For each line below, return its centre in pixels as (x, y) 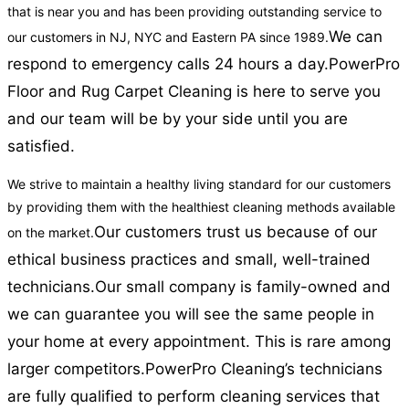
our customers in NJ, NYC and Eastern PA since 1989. (168, 37)
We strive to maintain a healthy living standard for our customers (199, 184)
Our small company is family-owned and (243, 287)
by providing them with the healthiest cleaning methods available (201, 207)
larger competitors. (76, 369)
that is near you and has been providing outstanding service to (194, 12)
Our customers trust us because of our (236, 232)
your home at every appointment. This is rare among (199, 342)
